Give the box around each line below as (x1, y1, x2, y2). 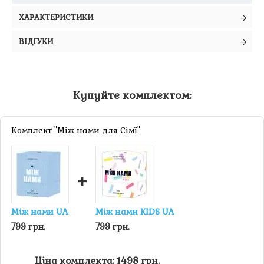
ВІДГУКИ (19, 37, 53, 47)
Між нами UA (11, 206, 68, 217)
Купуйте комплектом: (73, 88, 191, 102)
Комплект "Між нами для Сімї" (11, 125, 140, 136)
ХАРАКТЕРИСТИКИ (19, 12, 93, 22)
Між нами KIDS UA (95, 206, 174, 217)
